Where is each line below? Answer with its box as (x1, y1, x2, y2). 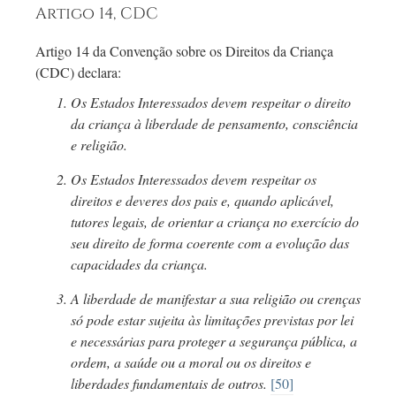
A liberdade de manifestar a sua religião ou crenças (71, 289, 361, 308)
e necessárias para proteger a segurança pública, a (71, 331, 357, 351)
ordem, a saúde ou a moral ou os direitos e (71, 353, 311, 372)
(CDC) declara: (35, 63, 121, 82)
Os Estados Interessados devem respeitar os (71, 170, 316, 189)
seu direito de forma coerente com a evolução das (71, 233, 349, 253)
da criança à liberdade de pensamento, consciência (71, 114, 358, 133)
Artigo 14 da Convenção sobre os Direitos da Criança (35, 42, 333, 61)
